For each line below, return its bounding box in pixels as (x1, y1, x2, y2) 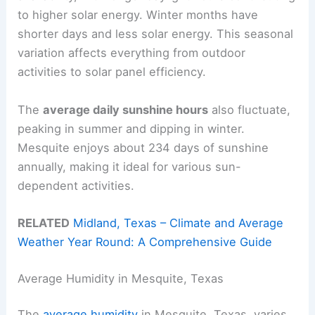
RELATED (18, 215, 70, 230)
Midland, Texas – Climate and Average (73, 215, 284, 230)
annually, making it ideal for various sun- (18, 159, 242, 174)
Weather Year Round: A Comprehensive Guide (18, 234, 273, 249)
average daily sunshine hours (43, 102, 209, 117)
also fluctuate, (208, 102, 291, 117)
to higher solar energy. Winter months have (18, 8, 259, 22)
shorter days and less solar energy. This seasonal (18, 27, 294, 41)
